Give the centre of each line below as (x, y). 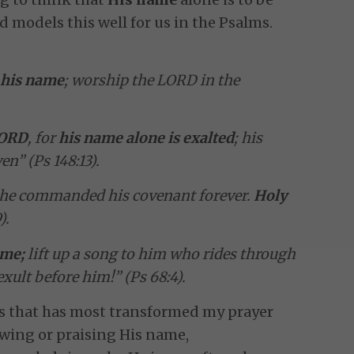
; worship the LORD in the (152, 80)
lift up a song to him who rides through (160, 254)
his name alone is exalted (147, 138)
